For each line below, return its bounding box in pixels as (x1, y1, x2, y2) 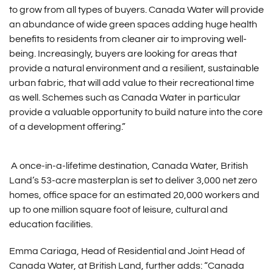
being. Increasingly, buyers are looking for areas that (9, 49, 237, 59)
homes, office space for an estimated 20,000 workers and (9, 190, 260, 200)
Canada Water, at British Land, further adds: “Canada (9, 261, 244, 271)
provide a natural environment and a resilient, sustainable (9, 63, 259, 74)
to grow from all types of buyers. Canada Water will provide (9, 5, 264, 15)
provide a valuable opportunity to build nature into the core (9, 107, 263, 118)
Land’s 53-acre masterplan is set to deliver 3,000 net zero (9, 175, 257, 186)
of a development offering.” (9, 122, 126, 132)
